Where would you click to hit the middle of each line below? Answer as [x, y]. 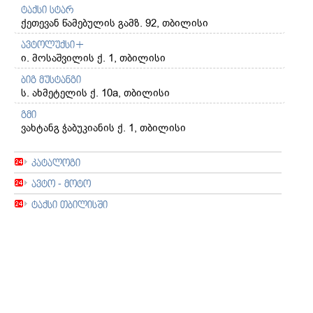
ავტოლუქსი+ [53, 45]
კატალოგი [56, 163]
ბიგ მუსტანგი [51, 80]
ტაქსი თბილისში [70, 205]
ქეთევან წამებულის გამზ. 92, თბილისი [115, 23]
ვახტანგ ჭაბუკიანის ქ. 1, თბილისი [103, 128]
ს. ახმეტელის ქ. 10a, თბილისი [95, 93]
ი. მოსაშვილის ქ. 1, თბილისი [93, 58]
